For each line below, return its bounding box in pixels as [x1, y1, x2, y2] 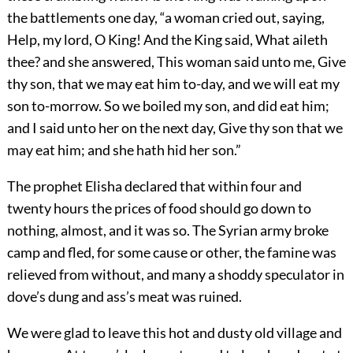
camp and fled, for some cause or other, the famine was [6, 243, 336, 262]
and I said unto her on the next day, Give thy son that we [6, 119, 343, 137]
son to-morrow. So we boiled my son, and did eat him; [6, 97, 329, 115]
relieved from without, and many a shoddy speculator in [6, 266, 344, 284]
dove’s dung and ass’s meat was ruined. [6, 288, 242, 306]
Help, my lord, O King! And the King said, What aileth [6, 31, 328, 49]
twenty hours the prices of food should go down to [6, 199, 311, 217]
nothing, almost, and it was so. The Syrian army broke [6, 221, 329, 240]
